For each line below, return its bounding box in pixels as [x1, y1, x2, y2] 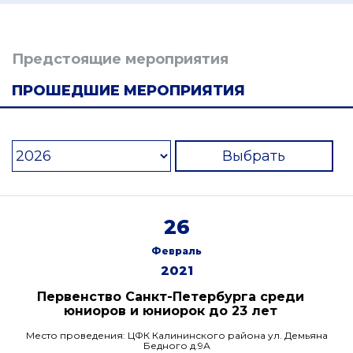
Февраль [151, 245, 202, 257]
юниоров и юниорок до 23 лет [64, 303, 277, 318]
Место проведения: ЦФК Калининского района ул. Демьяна [25, 329, 328, 341]
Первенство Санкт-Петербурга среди [37, 289, 304, 304]
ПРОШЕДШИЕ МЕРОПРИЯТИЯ [12, 82, 245, 99]
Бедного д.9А [143, 340, 210, 351]
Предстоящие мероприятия [12, 50, 229, 68]
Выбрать [222, 147, 286, 165]
